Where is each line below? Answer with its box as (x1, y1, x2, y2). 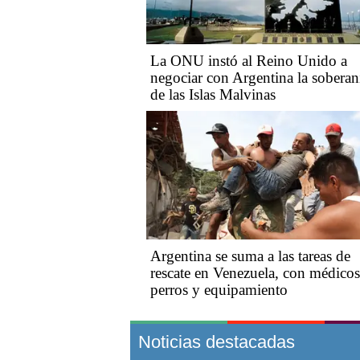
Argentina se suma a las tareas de (150, 247, 350, 264)
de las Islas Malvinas (150, 85, 276, 103)
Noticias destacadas (138, 331, 295, 352)
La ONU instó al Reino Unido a (150, 51, 347, 69)
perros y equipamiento (150, 280, 288, 298)
